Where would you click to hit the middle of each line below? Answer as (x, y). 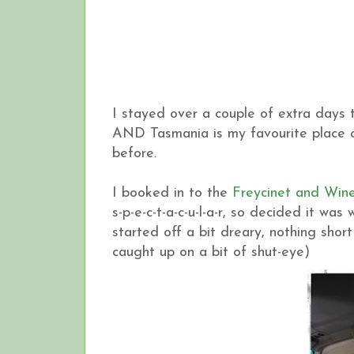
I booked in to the (172, 193)
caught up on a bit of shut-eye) (211, 252)
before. (134, 153)
